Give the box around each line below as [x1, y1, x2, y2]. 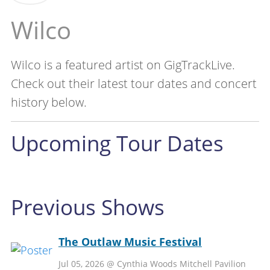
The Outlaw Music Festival [58, 234, 202, 249]
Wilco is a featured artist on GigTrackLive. [10, 56, 235, 73]
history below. [10, 93, 87, 110]
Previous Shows [10, 192, 165, 221]
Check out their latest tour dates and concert [10, 75, 257, 92]
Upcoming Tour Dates [10, 128, 224, 157]
